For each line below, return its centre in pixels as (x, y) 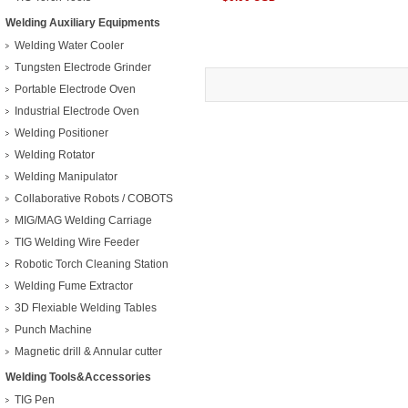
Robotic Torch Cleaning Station (92, 264)
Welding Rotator (55, 155)
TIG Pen (35, 400)
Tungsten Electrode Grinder (83, 67)
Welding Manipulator (66, 177)
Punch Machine (53, 330)
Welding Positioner (61, 133)
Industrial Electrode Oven (77, 111)
